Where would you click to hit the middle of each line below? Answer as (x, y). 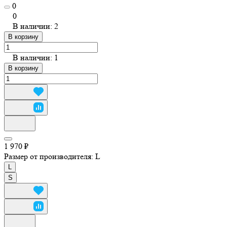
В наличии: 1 (35, 57)
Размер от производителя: (50, 156)
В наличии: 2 (35, 26)
